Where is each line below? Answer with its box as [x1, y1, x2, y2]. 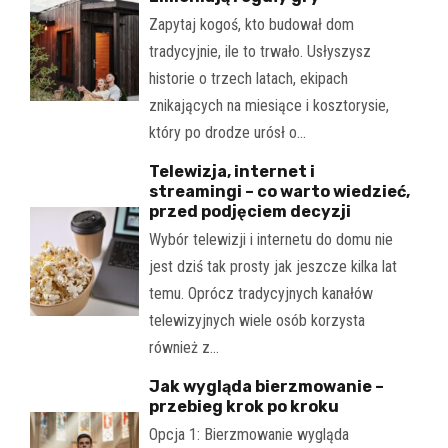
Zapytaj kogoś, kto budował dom [148, 14, 354, 34]
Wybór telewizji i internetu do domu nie [148, 229, 393, 249]
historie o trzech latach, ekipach [148, 68, 348, 88]
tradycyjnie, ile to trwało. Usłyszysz [148, 41, 371, 61]
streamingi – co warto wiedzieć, [148, 181, 410, 201]
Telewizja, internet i [148, 161, 315, 181]
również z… [148, 337, 219, 357]
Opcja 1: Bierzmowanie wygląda [148, 424, 349, 444]
